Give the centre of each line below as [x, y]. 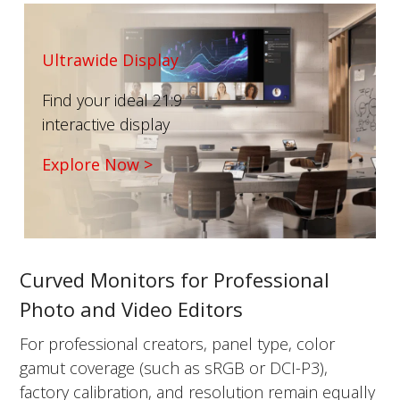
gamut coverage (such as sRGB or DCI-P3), [174, 367]
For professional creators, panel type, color [178, 343]
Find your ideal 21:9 [112, 100]
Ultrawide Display [110, 60]
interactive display [105, 125]
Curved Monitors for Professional [175, 279]
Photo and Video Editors [132, 308]
